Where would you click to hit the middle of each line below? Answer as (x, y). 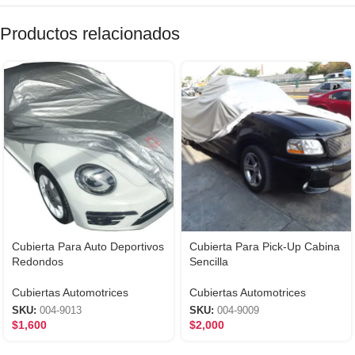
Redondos (38, 261)
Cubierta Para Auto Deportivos (88, 246)
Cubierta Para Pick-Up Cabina (265, 246)
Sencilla (209, 261)
